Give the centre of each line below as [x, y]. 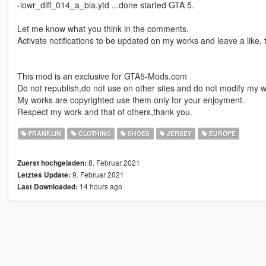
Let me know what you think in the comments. [103, 29]
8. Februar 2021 [113, 163]
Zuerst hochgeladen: [52, 163]
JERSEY [178, 134]
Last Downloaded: [47, 187]
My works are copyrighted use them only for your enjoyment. [131, 100]
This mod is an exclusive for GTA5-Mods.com [102, 76]
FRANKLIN [44, 134]
